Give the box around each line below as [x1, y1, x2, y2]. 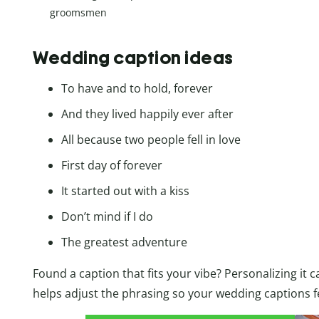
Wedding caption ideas [33, 47, 234, 69]
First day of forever [61, 157, 162, 174]
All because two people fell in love [61, 132, 241, 148]
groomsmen [50, 5, 107, 19]
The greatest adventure [61, 234, 187, 251]
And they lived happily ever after [61, 106, 234, 122]
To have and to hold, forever [61, 80, 213, 97]
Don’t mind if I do [61, 209, 153, 225]
